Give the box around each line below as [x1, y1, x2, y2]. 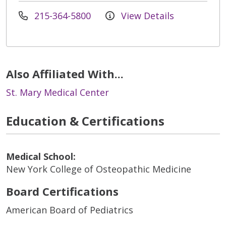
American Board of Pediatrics [6, 203, 133, 216]
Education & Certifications [6, 112, 164, 129]
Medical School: [6, 150, 76, 162]
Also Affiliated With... [6, 66, 124, 81]
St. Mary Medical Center [6, 86, 109, 98]
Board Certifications [6, 183, 119, 199]
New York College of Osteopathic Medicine [6, 162, 191, 175]
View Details [119, 9, 174, 22]
